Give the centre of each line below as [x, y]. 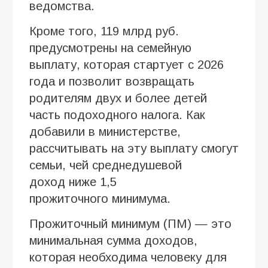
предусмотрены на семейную [110, 48]
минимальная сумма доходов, [113, 240]
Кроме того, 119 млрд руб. [104, 31]
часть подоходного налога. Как [117, 115]
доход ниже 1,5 [73, 182]
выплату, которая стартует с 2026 [127, 64]
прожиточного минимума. [100, 198]
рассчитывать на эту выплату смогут [134, 148]
